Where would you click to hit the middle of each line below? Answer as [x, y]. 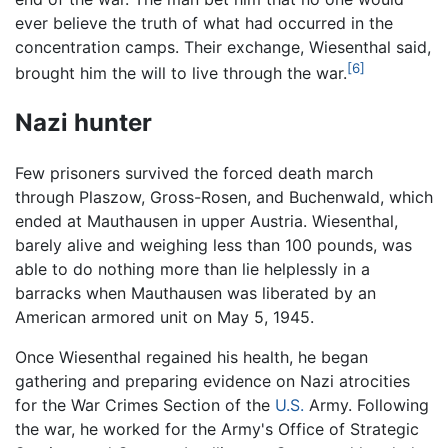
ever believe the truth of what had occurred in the [204, 22]
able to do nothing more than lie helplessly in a [192, 268]
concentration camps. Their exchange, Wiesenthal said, [223, 46]
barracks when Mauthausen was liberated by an [195, 292]
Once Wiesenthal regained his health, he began [191, 356]
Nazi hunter [83, 122]
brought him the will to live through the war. [181, 72]
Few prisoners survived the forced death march [194, 172]
